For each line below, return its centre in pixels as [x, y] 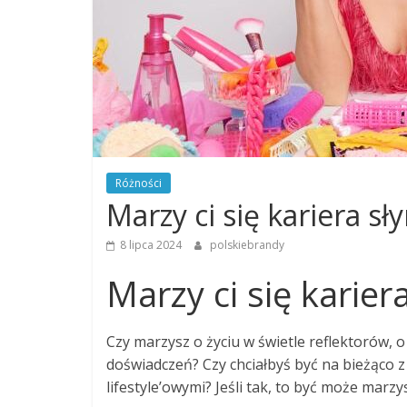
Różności [139, 183]
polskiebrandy [247, 245]
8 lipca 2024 [151, 245]
